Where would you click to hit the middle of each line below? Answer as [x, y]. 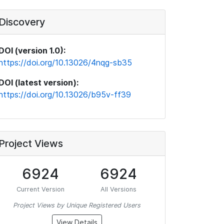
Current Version [40, 189]
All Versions [119, 189]
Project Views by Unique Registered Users [77, 205]
